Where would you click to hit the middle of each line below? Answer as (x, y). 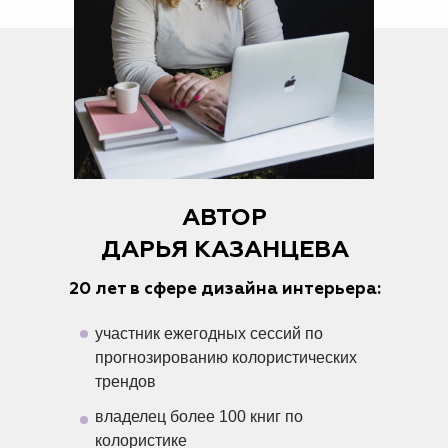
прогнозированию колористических (226, 357)
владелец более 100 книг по (199, 416)
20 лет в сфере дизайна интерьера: (224, 289)
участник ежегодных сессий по (209, 333)
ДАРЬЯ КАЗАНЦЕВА (224, 249)
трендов (125, 381)
